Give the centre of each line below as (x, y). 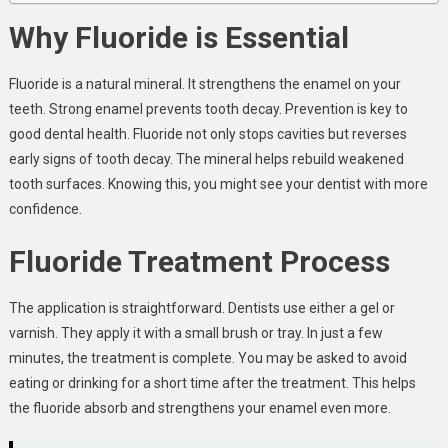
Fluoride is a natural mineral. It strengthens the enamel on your (204, 83)
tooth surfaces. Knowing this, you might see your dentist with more (218, 183)
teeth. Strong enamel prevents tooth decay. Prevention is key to (208, 108)
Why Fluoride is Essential (178, 37)
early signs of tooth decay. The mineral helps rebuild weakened (206, 158)
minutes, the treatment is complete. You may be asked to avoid (207, 357)
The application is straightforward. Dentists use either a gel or (201, 307)
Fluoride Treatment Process (199, 261)
